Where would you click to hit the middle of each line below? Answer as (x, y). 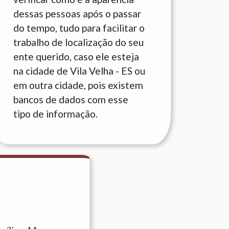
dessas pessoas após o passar (77, 14)
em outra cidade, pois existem (78, 85)
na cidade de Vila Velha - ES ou (79, 71)
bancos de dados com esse (71, 99)
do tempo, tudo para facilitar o (79, 28)
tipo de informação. (55, 114)
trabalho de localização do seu (78, 42)
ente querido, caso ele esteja (76, 56)
